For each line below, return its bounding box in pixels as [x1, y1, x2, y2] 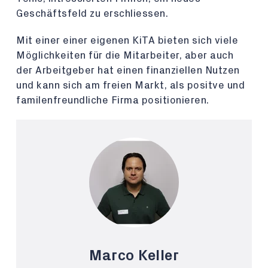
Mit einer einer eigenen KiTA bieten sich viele [16, 35, 238, 45]
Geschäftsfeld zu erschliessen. [16, 8, 168, 19]
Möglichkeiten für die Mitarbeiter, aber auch [16, 50, 233, 60]
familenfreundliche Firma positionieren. [16, 95, 209, 105]
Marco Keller [89, 248, 179, 263]
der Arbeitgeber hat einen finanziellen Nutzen [16, 65, 240, 75]
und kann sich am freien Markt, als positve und [16, 80, 245, 90]
